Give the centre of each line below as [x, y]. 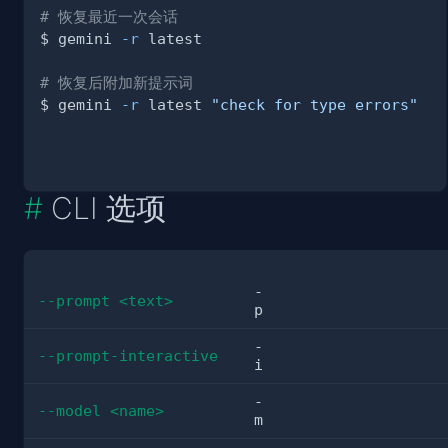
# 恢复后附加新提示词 [116, 83]
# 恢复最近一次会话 [109, 17]
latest [175, 105]
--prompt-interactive [128, 356]
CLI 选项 [108, 208]
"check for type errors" [314, 105]
